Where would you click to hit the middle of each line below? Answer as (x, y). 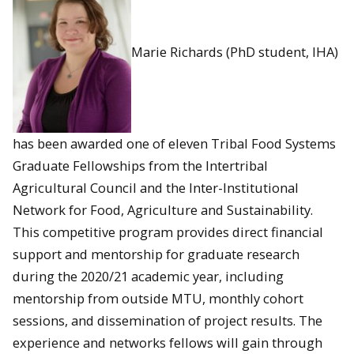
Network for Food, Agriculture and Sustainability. (163, 210)
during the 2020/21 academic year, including (148, 277)
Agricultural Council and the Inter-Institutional (156, 188)
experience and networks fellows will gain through (168, 343)
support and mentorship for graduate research (156, 254)
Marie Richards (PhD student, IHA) (235, 51)
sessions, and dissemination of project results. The (168, 321)
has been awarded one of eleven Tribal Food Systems (174, 144)
